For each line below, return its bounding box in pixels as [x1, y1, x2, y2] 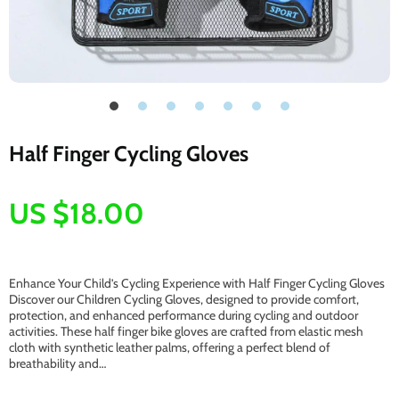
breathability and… [9, 355, 106, 371]
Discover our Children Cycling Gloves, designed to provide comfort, [9, 291, 359, 307]
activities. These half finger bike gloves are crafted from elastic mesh [9, 323, 363, 339]
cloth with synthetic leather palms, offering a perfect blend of [9, 339, 330, 355]
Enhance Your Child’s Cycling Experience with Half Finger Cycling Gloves [9, 275, 385, 291]
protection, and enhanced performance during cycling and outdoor [9, 307, 358, 323]
